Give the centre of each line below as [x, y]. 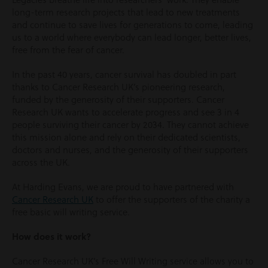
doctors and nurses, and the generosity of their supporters [130, 150]
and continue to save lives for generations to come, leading [133, 25]
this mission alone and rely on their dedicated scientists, [126, 137]
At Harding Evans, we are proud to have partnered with [123, 187]
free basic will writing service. [71, 212]
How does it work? [51, 236]
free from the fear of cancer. [68, 50]
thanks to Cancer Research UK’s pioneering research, [118, 87]
